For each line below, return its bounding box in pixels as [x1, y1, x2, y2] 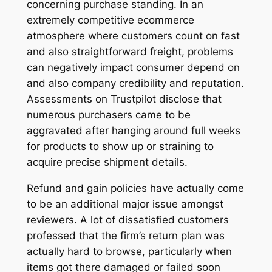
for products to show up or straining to [26, 140, 214, 153]
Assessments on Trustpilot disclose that [26, 93, 222, 106]
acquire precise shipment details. [26, 156, 188, 169]
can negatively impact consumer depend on [26, 61, 240, 74]
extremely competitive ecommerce [26, 14, 194, 27]
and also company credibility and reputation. [26, 77, 244, 90]
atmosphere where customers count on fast [26, 30, 240, 42]
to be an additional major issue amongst [26, 198, 223, 211]
